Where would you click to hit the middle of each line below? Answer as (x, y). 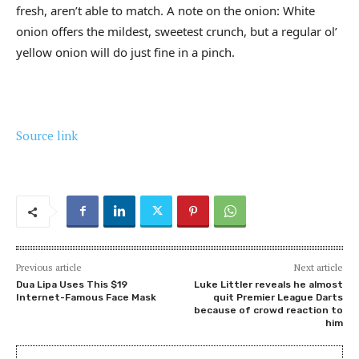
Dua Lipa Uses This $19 (72, 285)
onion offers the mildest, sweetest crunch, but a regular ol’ (177, 32)
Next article (318, 268)
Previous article (49, 268)
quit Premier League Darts (278, 298)
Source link (47, 136)
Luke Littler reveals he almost (268, 285)
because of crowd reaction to (268, 311)
